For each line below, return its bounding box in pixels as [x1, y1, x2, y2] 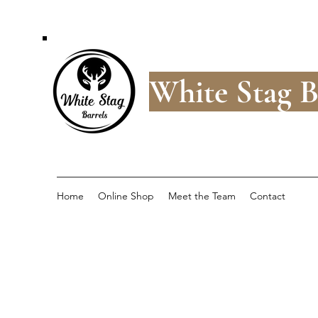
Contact [250, 190, 285, 202]
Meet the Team [168, 190, 236, 202]
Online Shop [98, 190, 154, 202]
